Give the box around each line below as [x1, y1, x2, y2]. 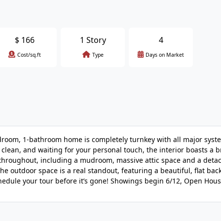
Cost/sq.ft [17, 51, 41, 58]
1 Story [79, 35, 106, 45]
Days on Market [146, 51, 184, 58]
